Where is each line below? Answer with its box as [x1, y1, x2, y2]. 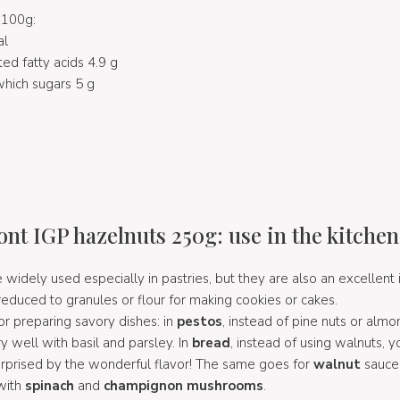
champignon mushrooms [103, 376, 263, 395]
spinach [24, 376, 74, 395]
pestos [176, 312, 222, 330]
